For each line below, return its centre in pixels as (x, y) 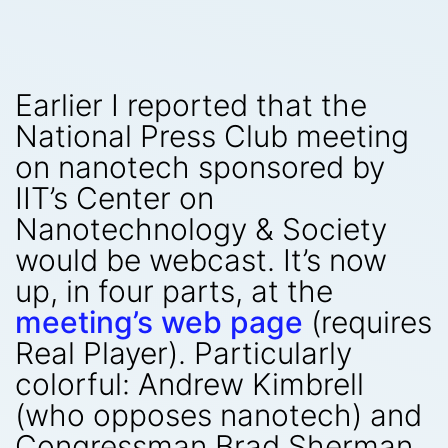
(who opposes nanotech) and (218, 415)
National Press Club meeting (212, 136)
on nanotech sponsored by (200, 167)
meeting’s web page (159, 322)
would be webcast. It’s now (201, 260)
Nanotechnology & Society (201, 229)
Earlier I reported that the (191, 105)
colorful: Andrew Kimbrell (189, 384)
